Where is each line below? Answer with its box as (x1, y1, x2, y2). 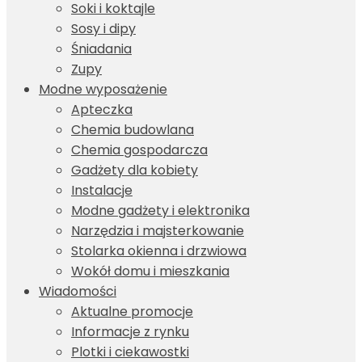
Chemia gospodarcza (71, 141, 208, 160)
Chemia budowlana (71, 120, 194, 140)
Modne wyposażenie (39, 80, 167, 99)
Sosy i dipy (71, 19, 136, 39)
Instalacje (71, 181, 133, 200)
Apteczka (71, 100, 133, 120)
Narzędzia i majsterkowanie (71, 221, 244, 241)
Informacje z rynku (71, 322, 189, 342)
